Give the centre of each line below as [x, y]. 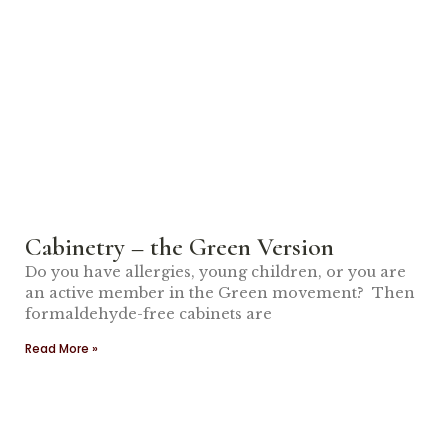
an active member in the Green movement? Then [220, 293]
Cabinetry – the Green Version [179, 246]
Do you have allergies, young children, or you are [215, 272]
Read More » [61, 348]
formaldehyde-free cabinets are [148, 314]
